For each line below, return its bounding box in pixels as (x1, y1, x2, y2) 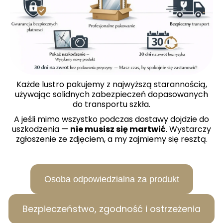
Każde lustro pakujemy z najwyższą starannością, (16, 79, 207, 91)
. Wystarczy (166, 123, 211, 135)
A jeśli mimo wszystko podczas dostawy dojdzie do (14, 113, 209, 125)
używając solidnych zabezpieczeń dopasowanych (15, 89, 208, 101)
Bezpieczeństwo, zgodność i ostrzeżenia (22, 203, 201, 216)
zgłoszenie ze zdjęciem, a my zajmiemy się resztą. (15, 133, 208, 145)
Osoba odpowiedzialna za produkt (44, 174, 179, 185)
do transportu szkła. (73, 99, 150, 111)
